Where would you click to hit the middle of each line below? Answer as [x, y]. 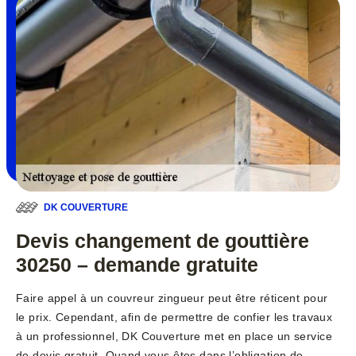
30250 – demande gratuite [137, 265]
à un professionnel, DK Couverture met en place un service [174, 337]
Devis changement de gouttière [163, 241]
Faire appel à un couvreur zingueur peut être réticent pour [172, 298]
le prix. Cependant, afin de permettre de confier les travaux [174, 317]
